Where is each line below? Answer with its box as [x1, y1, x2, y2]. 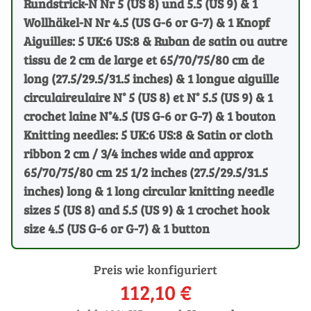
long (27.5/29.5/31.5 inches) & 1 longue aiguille [24, 69, 279, 87]
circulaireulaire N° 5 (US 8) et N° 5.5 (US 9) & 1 [24, 88, 273, 106]
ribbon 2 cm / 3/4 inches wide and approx [24, 144, 253, 162]
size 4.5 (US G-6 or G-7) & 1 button [24, 219, 210, 237]
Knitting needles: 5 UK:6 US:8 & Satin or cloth [24, 126, 273, 143]
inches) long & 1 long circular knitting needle [24, 182, 274, 199]
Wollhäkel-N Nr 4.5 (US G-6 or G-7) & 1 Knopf [24, 13, 270, 31]
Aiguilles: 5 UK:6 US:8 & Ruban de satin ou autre [24, 32, 287, 49]
